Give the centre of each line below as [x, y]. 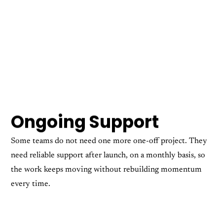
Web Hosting [129, 212]
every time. [31, 184]
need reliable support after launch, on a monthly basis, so [108, 156]
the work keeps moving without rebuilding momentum [107, 170]
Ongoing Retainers [36, 212]
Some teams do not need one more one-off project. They [109, 141]
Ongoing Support [85, 122]
